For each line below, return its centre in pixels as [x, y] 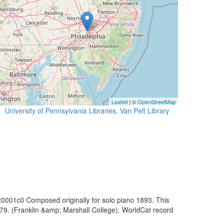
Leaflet [120, 102]
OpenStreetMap [157, 102]
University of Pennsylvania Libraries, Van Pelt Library [87, 110]
